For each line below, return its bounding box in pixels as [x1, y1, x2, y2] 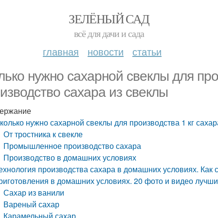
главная [43, 44, 79, 58]
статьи [132, 44, 162, 58]
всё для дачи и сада [74, 27, 144, 40]
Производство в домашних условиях [3, 152, 137, 163]
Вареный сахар [3, 199, 60, 210]
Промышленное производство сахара [3, 140, 142, 151]
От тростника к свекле [3, 128, 83, 140]
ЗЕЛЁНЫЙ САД [69, 10, 149, 27]
